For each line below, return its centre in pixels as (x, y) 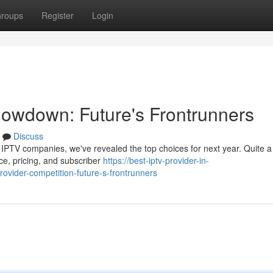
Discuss (28, 136)
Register (58, 15)
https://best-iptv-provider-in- (156, 160)
